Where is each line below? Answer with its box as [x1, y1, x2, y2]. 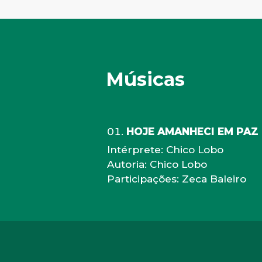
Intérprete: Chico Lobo [107, 143, 224, 156]
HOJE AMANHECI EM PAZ [126, 125, 259, 138]
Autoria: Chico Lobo [107, 158, 208, 171]
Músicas [106, 67, 185, 91]
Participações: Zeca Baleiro [107, 173, 247, 185]
